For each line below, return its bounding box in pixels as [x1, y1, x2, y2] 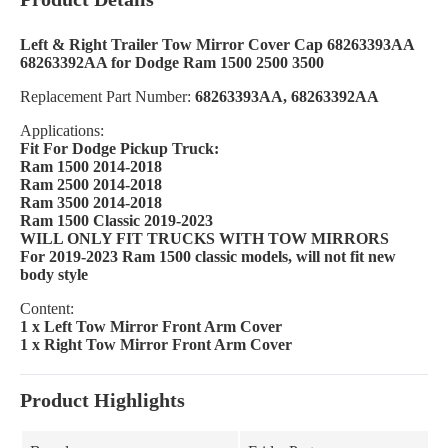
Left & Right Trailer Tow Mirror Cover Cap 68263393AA [20, 36, 414, 53]
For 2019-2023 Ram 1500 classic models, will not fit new [20, 248, 396, 265]
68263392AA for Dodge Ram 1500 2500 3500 [20, 54, 324, 71]
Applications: [20, 122, 104, 139]
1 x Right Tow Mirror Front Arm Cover [20, 336, 292, 353]
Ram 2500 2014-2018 [20, 176, 162, 193]
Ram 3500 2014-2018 [20, 194, 162, 211]
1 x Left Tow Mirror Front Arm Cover [20, 318, 282, 335]
